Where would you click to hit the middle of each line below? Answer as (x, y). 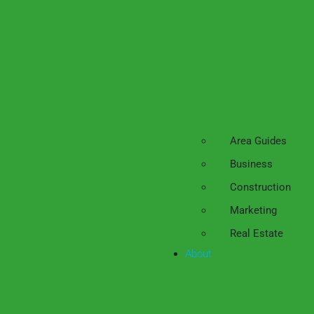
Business (251, 164)
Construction (260, 187)
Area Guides (258, 141)
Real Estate (257, 233)
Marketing (253, 210)
